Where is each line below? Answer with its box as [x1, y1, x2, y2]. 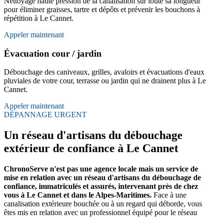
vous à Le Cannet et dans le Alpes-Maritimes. [4, 191, 152, 200]
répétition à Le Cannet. [4, 14, 74, 22]
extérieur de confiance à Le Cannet [4, 142, 178, 155]
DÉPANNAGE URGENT [4, 110, 87, 119]
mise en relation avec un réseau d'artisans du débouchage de [4, 173, 201, 182]
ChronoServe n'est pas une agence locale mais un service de [4, 165, 198, 173]
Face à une [152, 191, 186, 200]
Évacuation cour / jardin [4, 48, 102, 59]
